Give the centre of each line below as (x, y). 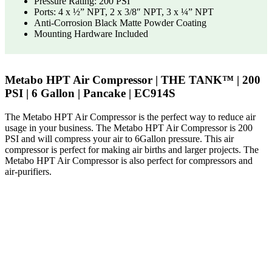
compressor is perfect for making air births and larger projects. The (132, 149)
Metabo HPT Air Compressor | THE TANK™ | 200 (133, 80)
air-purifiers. (28, 171)
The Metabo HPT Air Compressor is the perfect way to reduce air (130, 117)
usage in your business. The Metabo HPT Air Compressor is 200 (129, 127)
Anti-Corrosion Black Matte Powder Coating (120, 22)
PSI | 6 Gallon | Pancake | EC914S (90, 93)
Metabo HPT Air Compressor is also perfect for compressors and (129, 160)
